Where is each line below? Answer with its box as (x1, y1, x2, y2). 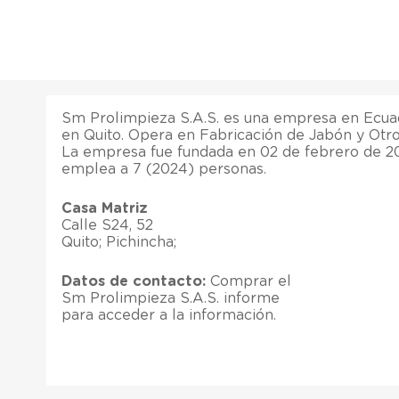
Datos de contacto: (61, 273, 206, 289)
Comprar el (206, 273, 291, 289)
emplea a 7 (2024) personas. (61, 161, 266, 176)
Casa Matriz (61, 200, 148, 216)
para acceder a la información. (61, 307, 276, 322)
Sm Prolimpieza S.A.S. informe (61, 290, 280, 305)
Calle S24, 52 (61, 217, 153, 232)
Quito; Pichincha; (61, 234, 176, 249)
